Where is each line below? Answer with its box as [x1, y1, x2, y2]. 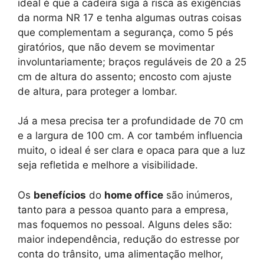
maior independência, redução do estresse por [18, 233, 239, 245]
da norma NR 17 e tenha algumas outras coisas [18, 11, 242, 24]
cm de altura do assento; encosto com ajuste [18, 70, 232, 82]
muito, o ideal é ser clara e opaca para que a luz [18, 144, 245, 157]
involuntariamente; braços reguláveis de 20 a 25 [18, 55, 246, 68]
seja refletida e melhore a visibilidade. [18, 159, 198, 171]
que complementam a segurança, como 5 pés [18, 26, 233, 38]
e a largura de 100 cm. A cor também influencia [18, 130, 243, 142]
